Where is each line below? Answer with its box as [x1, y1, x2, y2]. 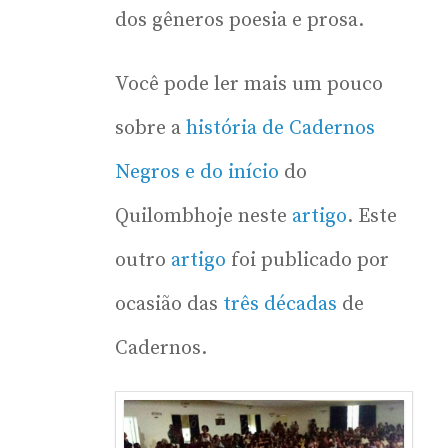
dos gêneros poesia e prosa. [115, 7, 364, 33]
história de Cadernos [186, 115, 375, 141]
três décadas [223, 291, 337, 317]
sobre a [115, 115, 186, 141]
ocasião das [115, 291, 223, 317]
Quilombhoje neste [115, 203, 292, 229]
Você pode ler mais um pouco [115, 71, 383, 97]
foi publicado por [226, 247, 389, 273]
